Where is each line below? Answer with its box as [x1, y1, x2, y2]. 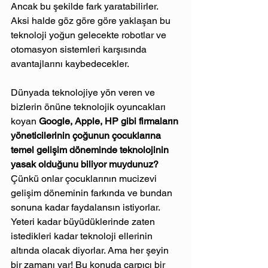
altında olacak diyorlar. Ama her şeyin [11, 244, 171, 256]
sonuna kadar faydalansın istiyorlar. [11, 201, 162, 213]
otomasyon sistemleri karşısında [11, 43, 149, 55]
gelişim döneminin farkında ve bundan [11, 187, 175, 199]
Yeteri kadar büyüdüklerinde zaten [11, 215, 157, 227]
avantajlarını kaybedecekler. [11, 57, 129, 69]
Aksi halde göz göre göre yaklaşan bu [11, 14, 173, 26]
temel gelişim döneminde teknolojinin [11, 144, 171, 156]
